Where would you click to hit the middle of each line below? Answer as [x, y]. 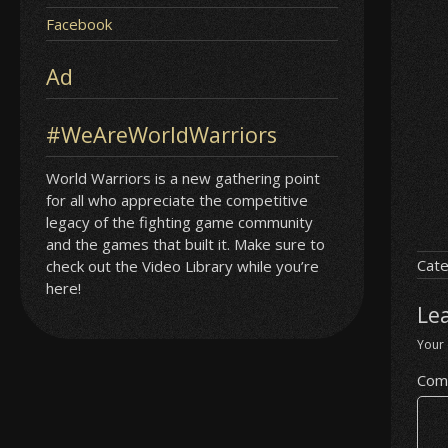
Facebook [79, 23]
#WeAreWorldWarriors [162, 134]
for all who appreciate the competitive [177, 199]
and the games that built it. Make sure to [186, 243]
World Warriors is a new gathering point [183, 177]
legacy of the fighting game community [180, 221]
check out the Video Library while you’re [183, 265]
